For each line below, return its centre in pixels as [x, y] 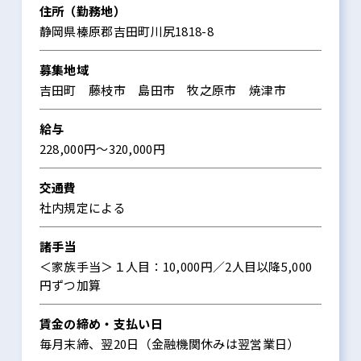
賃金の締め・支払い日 [101, 324]
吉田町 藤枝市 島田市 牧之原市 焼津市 [162, 90]
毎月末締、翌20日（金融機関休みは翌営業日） [169, 344]
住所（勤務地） [82, 11]
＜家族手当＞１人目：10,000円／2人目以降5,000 [176, 267]
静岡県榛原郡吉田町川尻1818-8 [126, 31]
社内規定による [82, 208]
